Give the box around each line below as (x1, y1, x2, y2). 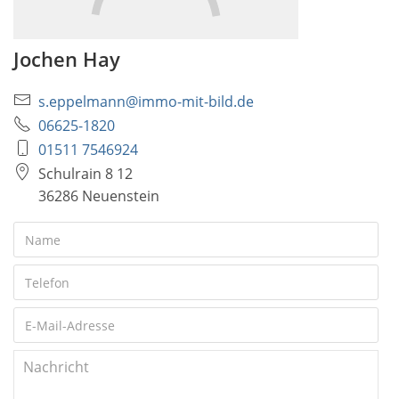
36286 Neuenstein (38, 186, 159, 207)
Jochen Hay (13, 45, 120, 74)
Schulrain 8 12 (38, 164, 133, 184)
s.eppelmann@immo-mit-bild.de (38, 92, 254, 112)
